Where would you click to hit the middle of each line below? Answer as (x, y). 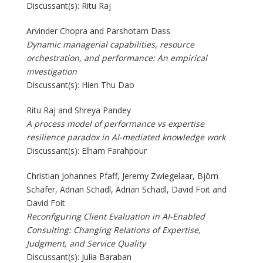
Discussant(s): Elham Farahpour (87, 150)
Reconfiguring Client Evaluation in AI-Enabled (116, 216)
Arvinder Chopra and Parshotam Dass (98, 31)
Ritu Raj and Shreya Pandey (79, 110)
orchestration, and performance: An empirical (117, 58)
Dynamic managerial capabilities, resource (110, 44)
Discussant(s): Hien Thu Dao (80, 85)
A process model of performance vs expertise (115, 123)
